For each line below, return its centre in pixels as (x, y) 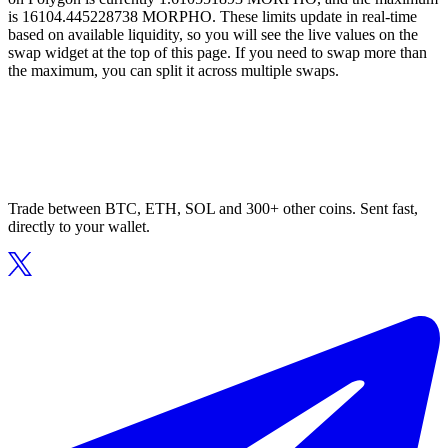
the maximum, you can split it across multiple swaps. (173, 71)
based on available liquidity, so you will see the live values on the (213, 35)
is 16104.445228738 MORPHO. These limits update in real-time (212, 17)
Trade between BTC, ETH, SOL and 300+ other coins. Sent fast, (213, 209)
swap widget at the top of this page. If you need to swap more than (217, 53)
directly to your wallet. (79, 227)
